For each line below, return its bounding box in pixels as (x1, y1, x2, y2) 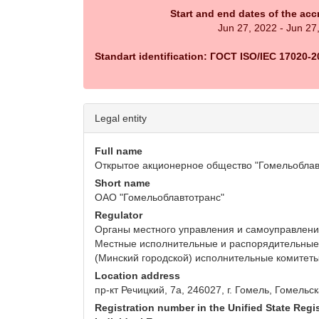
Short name (95, 177, 150, 189)
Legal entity (95, 113, 147, 125)
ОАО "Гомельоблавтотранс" (95, 192, 224, 204)
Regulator (95, 209, 142, 221)
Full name (95, 145, 142, 157)
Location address (95, 270, 180, 282)
